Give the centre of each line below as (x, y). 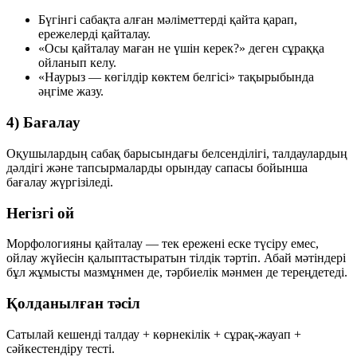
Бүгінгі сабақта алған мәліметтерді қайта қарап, (168, 20)
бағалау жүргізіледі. (60, 182)
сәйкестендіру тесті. (61, 348)
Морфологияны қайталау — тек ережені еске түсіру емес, (163, 244)
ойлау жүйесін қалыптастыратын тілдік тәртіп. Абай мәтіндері (176, 258)
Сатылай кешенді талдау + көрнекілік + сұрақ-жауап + (154, 334)
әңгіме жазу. (71, 92)
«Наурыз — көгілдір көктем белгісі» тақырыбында (176, 77)
